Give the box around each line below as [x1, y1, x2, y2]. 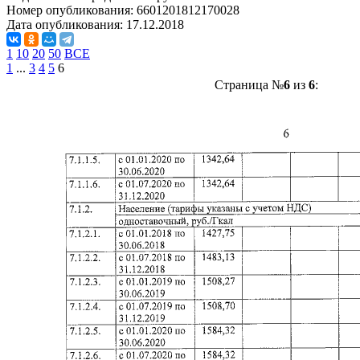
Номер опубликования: [6, 3, 137, 17]
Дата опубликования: [6, 18, 126, 31]
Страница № [214, 78, 284, 92]
